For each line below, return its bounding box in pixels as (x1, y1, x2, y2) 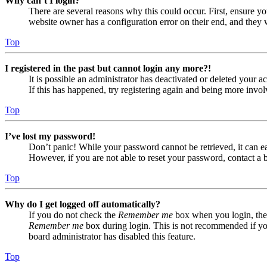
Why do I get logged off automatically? (5, 199, 160, 210)
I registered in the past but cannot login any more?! (5, 63, 211, 74)
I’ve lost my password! (5, 131, 95, 142)
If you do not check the (29, 210, 118, 221)
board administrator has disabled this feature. (29, 231, 195, 242)
